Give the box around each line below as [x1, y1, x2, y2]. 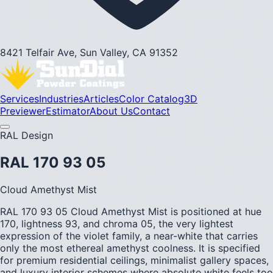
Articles [83, 93, 119, 105]
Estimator [46, 105, 90, 117]
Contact [133, 105, 170, 117]
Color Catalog [119, 93, 184, 105]
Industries [39, 93, 83, 105]
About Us [90, 105, 133, 117]
